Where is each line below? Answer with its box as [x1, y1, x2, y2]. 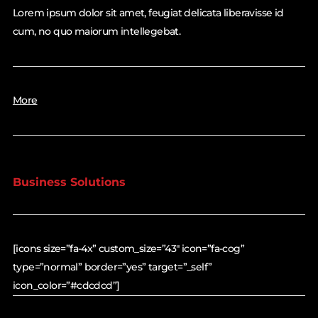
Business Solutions [12, 175, 126, 189]
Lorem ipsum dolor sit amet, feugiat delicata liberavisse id [12, 6, 284, 20]
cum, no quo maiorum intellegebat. [12, 25, 181, 38]
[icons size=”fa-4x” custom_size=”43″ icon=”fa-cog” [12, 241, 244, 255]
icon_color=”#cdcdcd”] [12, 278, 120, 292]
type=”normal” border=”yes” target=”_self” [12, 260, 212, 273]
